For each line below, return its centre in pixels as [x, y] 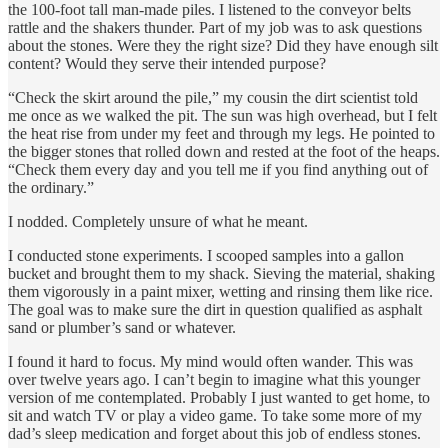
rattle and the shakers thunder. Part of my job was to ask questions [215, 27]
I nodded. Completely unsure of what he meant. [158, 221]
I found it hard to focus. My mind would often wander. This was [210, 361]
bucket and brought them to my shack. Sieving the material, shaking [221, 273]
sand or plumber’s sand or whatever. [122, 327]
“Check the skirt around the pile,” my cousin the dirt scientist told [213, 97]
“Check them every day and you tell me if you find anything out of [218, 169]
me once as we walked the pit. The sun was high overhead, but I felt [222, 115]
